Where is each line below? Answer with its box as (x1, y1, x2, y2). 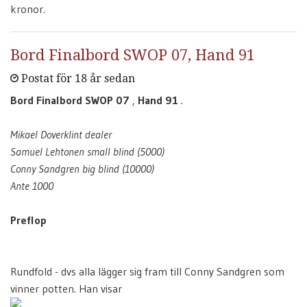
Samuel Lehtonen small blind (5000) (10, 145, 164, 158)
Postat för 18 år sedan (19, 72, 135, 85)
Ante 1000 (10, 179, 53, 193)
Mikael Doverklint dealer (10, 127, 112, 141)
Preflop (10, 213, 47, 227)
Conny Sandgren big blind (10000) (10, 162, 154, 175)
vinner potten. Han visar (10, 282, 122, 295)
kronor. (10, 2, 45, 16)
